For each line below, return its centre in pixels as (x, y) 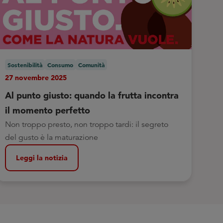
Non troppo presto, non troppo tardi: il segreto (87, 125)
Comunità (92, 65)
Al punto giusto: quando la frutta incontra (92, 96)
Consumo (60, 65)
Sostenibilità (25, 65)
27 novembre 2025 (36, 78)
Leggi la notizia (42, 158)
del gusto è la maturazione (52, 138)
